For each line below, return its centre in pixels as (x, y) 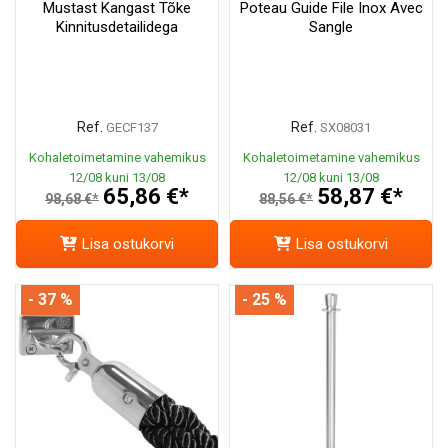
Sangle (331, 27)
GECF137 (131, 128)
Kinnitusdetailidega (117, 27)
